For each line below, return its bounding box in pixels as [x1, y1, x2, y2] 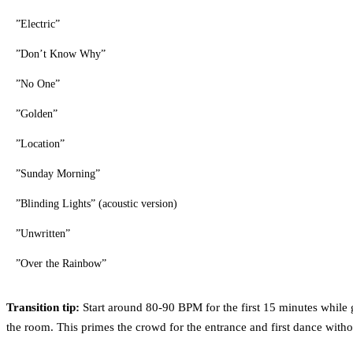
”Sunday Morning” [16, 167, 100, 180]
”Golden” [16, 107, 58, 120]
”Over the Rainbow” [16, 257, 106, 269]
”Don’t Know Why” [16, 47, 106, 60]
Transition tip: [6, 300, 80, 314]
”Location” [16, 137, 65, 150]
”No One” [16, 77, 60, 90]
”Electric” [16, 17, 60, 30]
